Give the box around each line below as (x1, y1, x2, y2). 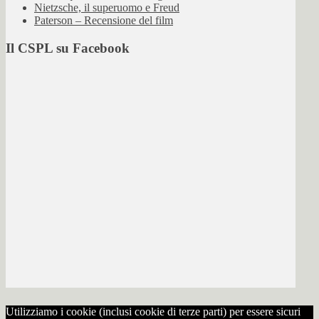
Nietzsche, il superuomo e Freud (34, 1, 179, 14)
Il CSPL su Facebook (6, 41, 130, 56)
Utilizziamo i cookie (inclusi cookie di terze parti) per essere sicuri (6, 305, 300, 318)
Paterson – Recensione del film (34, 14, 173, 27)
